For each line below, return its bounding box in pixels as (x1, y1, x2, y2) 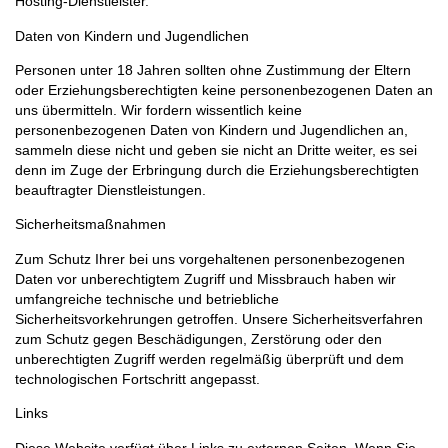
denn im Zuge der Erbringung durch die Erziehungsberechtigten (15, 161, 419, 178)
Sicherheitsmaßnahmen (15, 216, 166, 233)
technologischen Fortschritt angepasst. (15, 370, 260, 387)
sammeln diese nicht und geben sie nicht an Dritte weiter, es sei (15, 141, 417, 158)
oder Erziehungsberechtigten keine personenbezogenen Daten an (15, 81, 433, 98)
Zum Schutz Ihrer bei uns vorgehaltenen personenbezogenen (15, 250, 405, 267)
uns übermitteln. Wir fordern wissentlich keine (15, 101, 302, 118)
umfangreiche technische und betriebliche (15, 290, 279, 307)
